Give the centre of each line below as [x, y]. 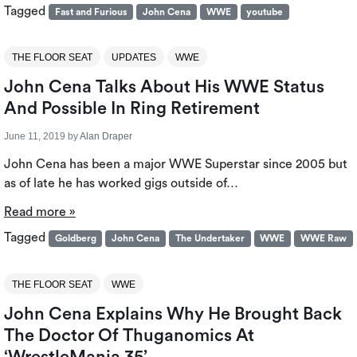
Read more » [39, 212]
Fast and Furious [91, 12]
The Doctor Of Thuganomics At [129, 335]
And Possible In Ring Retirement [131, 109]
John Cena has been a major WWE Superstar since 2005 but [175, 165]
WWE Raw [324, 239]
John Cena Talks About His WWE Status [164, 87]
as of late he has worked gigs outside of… [121, 184]
